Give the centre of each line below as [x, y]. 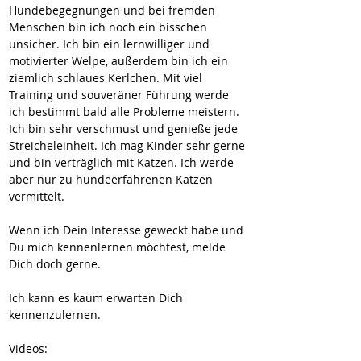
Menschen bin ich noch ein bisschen [110, 27]
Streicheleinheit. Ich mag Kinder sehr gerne [129, 145]
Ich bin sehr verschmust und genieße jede [125, 129]
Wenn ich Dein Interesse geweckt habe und [128, 230]
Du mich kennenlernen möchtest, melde [119, 247]
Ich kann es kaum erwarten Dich [98, 298]
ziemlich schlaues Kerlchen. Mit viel [107, 78]
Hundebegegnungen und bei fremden [114, 10]
